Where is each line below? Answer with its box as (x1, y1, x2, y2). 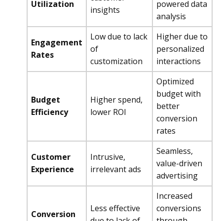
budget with (156, 88, 201, 99)
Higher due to (156, 31, 208, 42)
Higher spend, (90, 94, 143, 105)
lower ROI (90, 107, 126, 117)
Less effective (90, 203, 140, 214)
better (156, 101, 180, 111)
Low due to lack (90, 31, 147, 42)
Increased (156, 190, 192, 201)
